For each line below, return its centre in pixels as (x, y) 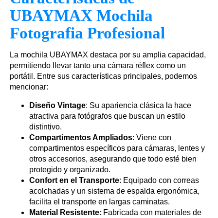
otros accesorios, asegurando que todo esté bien (113, 159)
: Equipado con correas (159, 181)
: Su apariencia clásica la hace (138, 106)
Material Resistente (64, 213)
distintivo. (45, 127)
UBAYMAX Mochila (81, 16)
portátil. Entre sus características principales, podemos (103, 76)
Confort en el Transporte (74, 181)
